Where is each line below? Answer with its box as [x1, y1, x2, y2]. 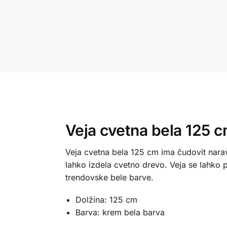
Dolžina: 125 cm [75, 195, 137, 205]
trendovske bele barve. [65, 172, 154, 182]
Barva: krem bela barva [75, 207, 165, 218]
